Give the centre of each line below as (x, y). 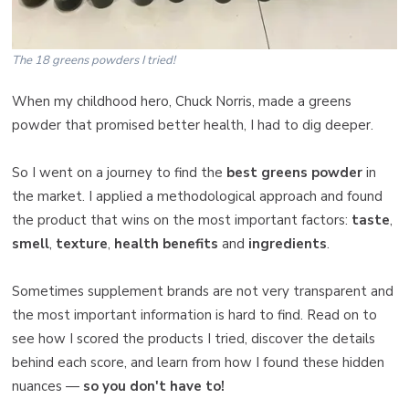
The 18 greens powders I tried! (94, 60)
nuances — (47, 386)
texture (82, 243)
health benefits (166, 243)
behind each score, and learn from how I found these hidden (198, 362)
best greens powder (294, 172)
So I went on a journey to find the (119, 172)
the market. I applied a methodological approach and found (197, 196)
